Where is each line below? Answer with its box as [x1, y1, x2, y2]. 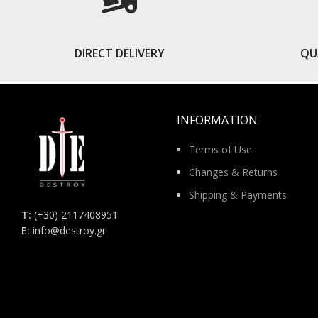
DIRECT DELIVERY [74, 45, 165, 61]
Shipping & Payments [189, 188, 287, 202]
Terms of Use [189, 143, 252, 156]
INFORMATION [177, 112, 258, 128]
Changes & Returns [189, 165, 278, 179]
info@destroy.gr [33, 224, 106, 237]
